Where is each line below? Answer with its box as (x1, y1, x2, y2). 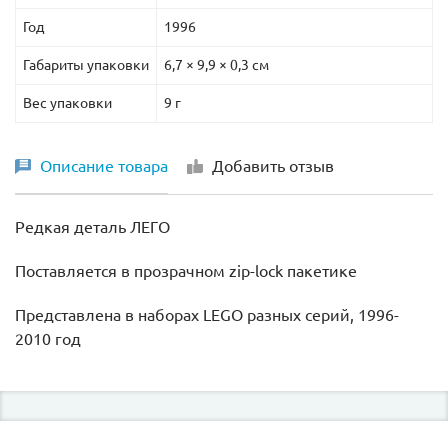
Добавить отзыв (212, 156, 334, 175)
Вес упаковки (23, 94, 112, 111)
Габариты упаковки (23, 56, 149, 73)
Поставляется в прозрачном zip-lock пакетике (15, 261, 357, 280)
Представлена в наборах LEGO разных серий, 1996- (15, 305, 399, 324)
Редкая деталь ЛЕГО (15, 217, 170, 236)
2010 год (15, 329, 81, 348)
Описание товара (40, 156, 168, 175)
